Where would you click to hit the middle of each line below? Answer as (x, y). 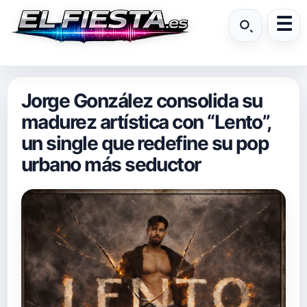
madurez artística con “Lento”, (146, 122)
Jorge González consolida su (142, 101)
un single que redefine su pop (145, 143)
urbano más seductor (111, 164)
